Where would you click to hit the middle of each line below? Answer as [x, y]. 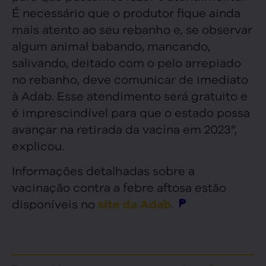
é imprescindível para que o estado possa [131, 112]
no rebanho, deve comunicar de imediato [130, 78]
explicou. [38, 145]
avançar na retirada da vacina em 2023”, [124, 128]
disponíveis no [55, 204]
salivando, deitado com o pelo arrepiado [126, 62]
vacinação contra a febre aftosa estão [119, 187]
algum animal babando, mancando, [111, 45]
